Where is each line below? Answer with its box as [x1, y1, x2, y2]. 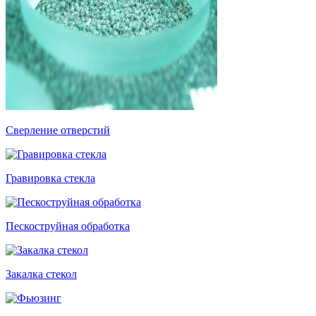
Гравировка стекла [6, 171, 95, 184]
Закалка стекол [6, 267, 77, 280]
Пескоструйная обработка [6, 219, 130, 232]
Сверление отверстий [6, 123, 110, 136]
